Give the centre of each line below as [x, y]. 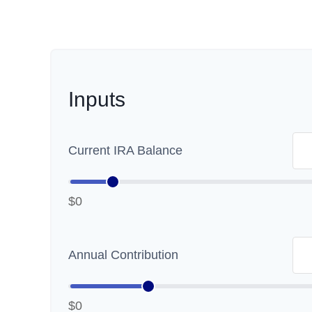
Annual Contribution [123, 255]
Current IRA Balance [125, 150]
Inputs [97, 99]
